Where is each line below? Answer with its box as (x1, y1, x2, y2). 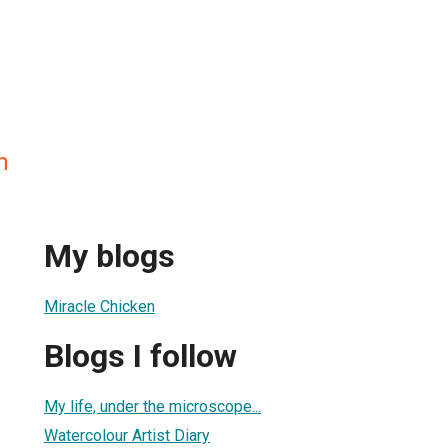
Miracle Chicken (44, 296, 155, 316)
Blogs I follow (44, 337, 237, 376)
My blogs (44, 237, 175, 276)
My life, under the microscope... (44, 396, 261, 416)
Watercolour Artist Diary (44, 425, 210, 445)
